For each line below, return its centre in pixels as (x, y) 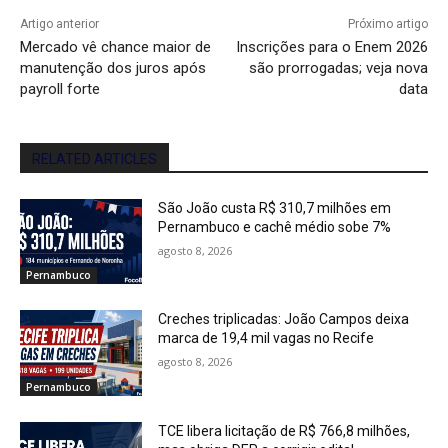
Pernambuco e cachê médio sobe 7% (275, 226)
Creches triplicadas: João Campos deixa (284, 319)
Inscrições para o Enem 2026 (331, 46)
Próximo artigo (387, 23)
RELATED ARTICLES (94, 158)
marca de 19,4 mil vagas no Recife (266, 338)
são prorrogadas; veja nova (338, 67)
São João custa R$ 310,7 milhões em (275, 207)
